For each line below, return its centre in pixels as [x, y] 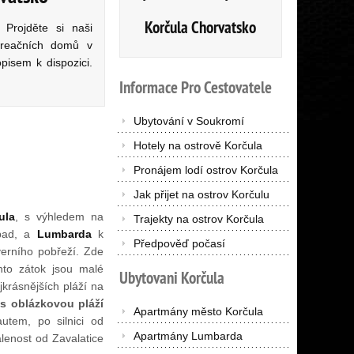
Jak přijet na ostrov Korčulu [201, 194]
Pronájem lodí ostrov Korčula [205, 170]
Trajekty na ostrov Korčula [198, 219]
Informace [148, 87]
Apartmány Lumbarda [188, 336]
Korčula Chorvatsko [201, 27]
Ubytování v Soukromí [188, 121]
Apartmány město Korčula [198, 311]
